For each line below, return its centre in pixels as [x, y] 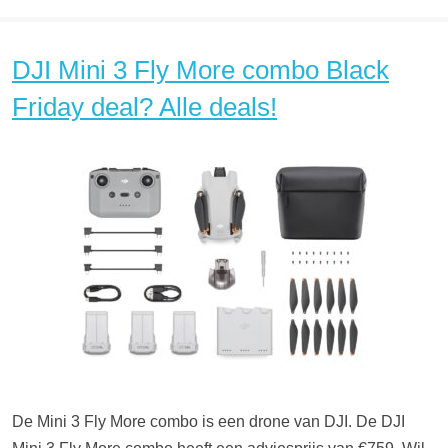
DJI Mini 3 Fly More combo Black [200, 70]
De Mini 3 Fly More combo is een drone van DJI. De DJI [208, 421]
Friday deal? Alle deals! [144, 107]
